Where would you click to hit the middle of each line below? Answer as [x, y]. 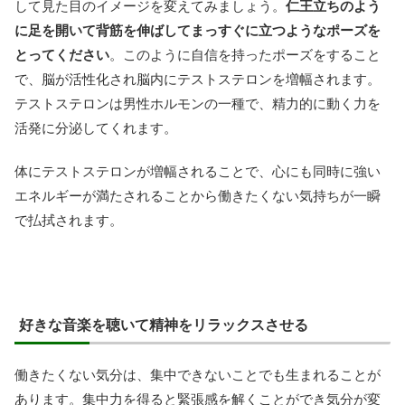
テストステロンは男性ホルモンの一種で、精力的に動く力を [198, 103]
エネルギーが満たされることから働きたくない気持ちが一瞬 [198, 195]
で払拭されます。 [69, 220]
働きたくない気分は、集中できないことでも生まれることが [198, 374]
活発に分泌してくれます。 [96, 127]
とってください [62, 54]
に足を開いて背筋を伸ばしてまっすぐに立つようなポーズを [198, 30]
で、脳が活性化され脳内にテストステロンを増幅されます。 [198, 79]
